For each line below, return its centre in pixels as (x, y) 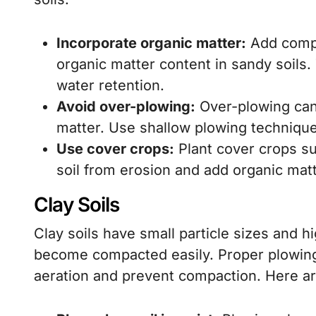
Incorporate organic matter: (151, 43)
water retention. (110, 85)
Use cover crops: (115, 149)
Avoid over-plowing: (126, 107)
